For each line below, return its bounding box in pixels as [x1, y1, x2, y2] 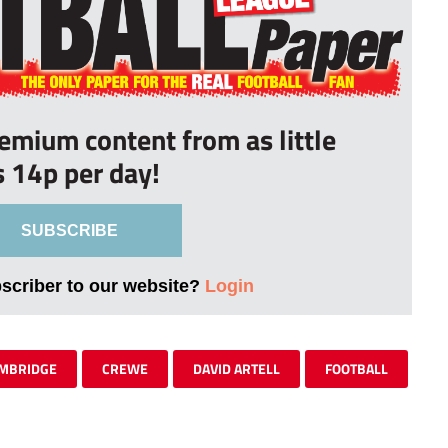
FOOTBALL [325, 357, 388, 379]
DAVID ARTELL [193, 357, 280, 379]
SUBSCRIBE [20, 221, 118, 239]
